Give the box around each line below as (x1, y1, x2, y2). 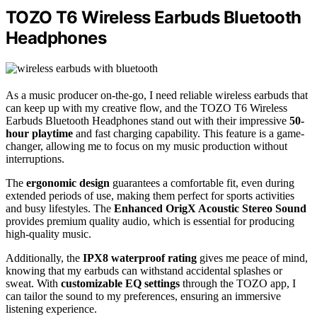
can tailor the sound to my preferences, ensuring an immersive (6, 289, 281, 302)
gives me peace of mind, (197, 251, 308, 264)
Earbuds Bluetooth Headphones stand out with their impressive (6, 114, 289, 127)
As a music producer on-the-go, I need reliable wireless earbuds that (6, 88, 308, 101)
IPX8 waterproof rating (83, 251, 197, 264)
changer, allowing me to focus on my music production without (6, 139, 287, 152)
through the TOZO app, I (180, 277, 296, 289)
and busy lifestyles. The (6, 202, 114, 214)
